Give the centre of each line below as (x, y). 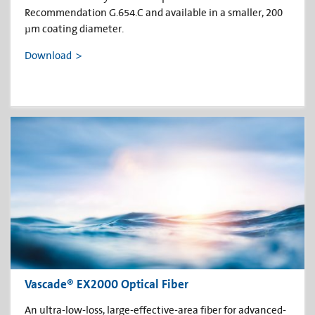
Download (48, 56)
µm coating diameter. (74, 29)
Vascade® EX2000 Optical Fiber (107, 284)
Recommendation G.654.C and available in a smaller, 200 (154, 13)
